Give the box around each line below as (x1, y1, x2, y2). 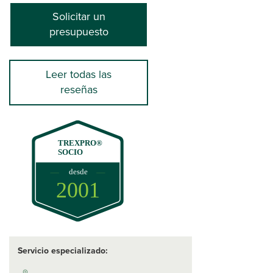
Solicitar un (52, 9, 105, 25)
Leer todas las (46, 66, 112, 83)
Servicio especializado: (18, 244, 108, 257)
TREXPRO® (58, 138, 103, 147)
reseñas (60, 82, 97, 98)
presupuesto (49, 24, 108, 40)
